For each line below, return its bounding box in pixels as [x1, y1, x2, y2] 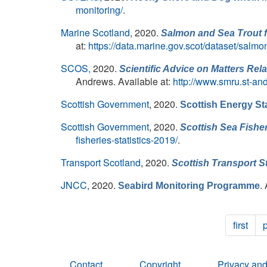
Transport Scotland [61, 156, 141, 169]
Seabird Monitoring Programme [118, 181, 260, 191]
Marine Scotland [61, 26, 130, 39]
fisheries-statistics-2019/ [76, 133, 178, 147]
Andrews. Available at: [76, 74, 173, 88]
